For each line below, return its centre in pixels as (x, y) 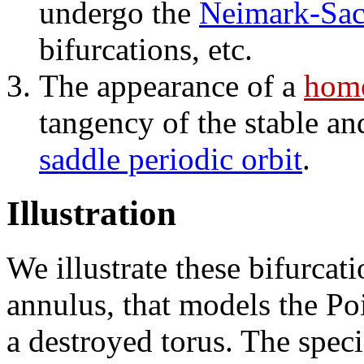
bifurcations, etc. (146, 50)
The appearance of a (171, 86)
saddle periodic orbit (171, 159)
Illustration (91, 214)
